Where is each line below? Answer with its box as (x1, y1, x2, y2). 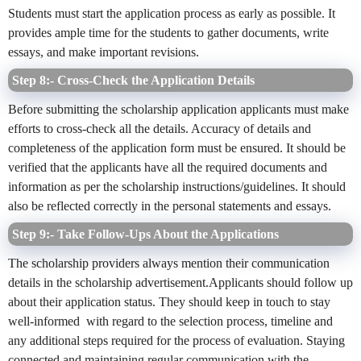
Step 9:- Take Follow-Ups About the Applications (12, 227, 279, 242)
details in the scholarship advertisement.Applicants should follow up (8, 276, 353, 290)
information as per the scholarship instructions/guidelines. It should (8, 180, 346, 194)
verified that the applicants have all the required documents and (8, 160, 327, 175)
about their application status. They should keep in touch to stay (8, 295, 330, 309)
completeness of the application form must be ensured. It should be (8, 141, 346, 156)
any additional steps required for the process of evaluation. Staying (8, 334, 345, 348)
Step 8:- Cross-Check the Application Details (12, 73, 255, 88)
